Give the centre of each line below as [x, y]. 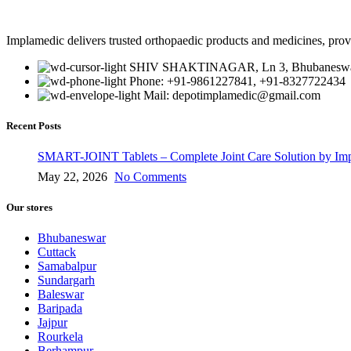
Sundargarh [66, 280]
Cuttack [57, 252]
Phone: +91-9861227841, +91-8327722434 [237, 81]
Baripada [60, 309]
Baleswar [61, 295]
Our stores [29, 208]
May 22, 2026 [72, 177]
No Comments [150, 177]
